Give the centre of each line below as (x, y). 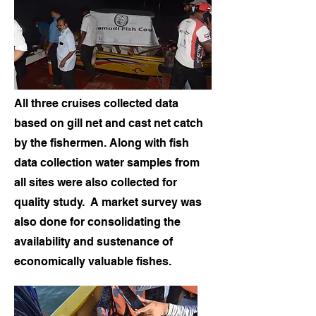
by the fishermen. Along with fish (102, 143)
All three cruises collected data (96, 103)
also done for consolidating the (97, 222)
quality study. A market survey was (108, 202)
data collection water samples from (107, 163)
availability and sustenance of (93, 242)
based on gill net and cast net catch (109, 123)
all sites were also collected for (96, 182)
